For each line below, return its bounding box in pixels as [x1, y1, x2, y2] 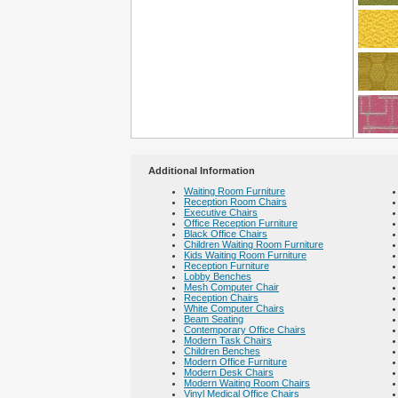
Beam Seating [184, 314, 243, 324]
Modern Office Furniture [184, 356, 287, 367]
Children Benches [184, 346, 260, 356]
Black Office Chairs [184, 228, 267, 239]
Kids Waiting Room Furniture [184, 250, 306, 260]
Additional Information [148, 165, 255, 176]
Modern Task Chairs [184, 335, 272, 346]
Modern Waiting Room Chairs [184, 378, 310, 388]
